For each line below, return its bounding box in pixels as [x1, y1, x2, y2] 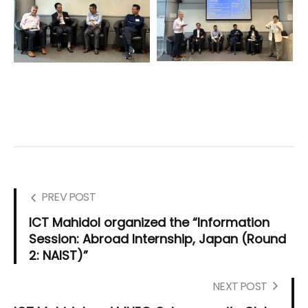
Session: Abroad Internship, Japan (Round [29, 230, 286, 248]
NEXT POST [212, 278, 267, 295]
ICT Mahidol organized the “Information [29, 214, 269, 232]
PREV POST [41, 189, 96, 206]
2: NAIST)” [29, 247, 88, 265]
